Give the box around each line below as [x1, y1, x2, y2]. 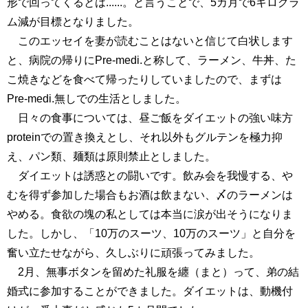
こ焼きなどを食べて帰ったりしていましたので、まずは [7, 74, 282, 85]
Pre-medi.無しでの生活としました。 [7, 93, 186, 104]
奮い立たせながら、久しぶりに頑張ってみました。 [7, 247, 260, 258]
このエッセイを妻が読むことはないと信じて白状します [7, 35, 293, 47]
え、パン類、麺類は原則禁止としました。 [7, 151, 216, 162]
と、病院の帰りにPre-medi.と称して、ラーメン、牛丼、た [7, 54, 296, 66]
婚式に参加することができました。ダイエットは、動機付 [7, 285, 293, 297]
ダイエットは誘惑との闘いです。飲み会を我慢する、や [7, 170, 293, 181]
